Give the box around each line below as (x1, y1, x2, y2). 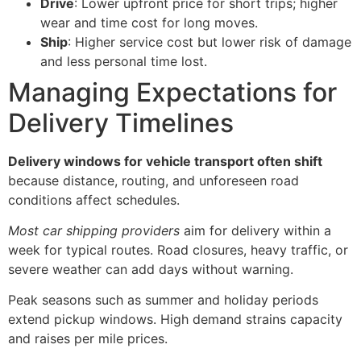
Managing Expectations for (8, 76, 337, 108)
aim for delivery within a (180, 222, 331, 239)
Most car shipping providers (8, 222, 180, 239)
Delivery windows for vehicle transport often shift (8, 152, 322, 169)
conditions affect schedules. (8, 191, 180, 208)
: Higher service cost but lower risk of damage (68, 33, 351, 50)
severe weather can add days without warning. (8, 261, 293, 278)
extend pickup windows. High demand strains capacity (8, 311, 342, 328)
